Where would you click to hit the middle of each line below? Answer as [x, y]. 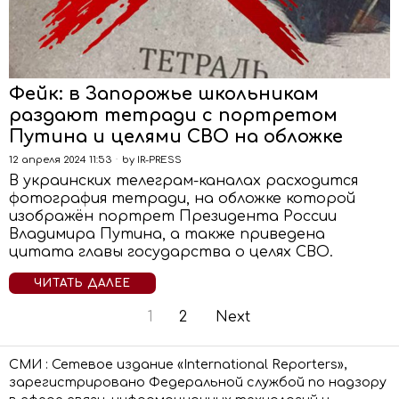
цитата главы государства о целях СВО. [171, 252]
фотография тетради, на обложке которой [182, 199]
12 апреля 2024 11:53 [60, 160]
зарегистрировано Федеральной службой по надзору [198, 382]
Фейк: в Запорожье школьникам [164, 94]
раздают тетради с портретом [173, 115]
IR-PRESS [159, 160]
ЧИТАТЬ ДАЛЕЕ [82, 283]
